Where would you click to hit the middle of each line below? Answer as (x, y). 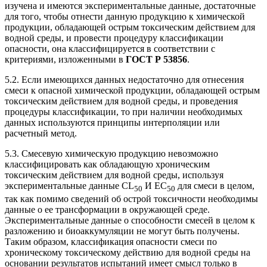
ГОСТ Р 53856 (156, 59)
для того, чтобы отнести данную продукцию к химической (125, 16)
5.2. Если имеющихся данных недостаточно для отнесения (124, 79)
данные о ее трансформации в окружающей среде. (107, 210)
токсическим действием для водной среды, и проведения (121, 101)
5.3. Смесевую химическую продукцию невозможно (111, 153)
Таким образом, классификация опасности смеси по (111, 242)
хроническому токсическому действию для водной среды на (128, 253)
